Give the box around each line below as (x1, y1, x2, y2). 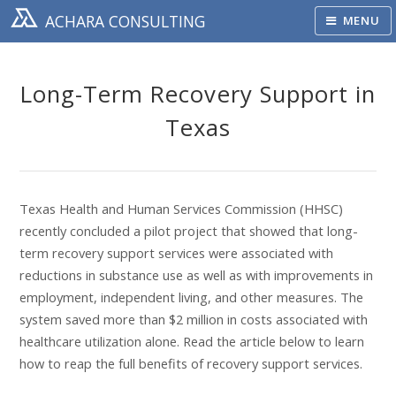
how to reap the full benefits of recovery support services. (19, 354, 362, 372)
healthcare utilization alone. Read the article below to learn (19, 331, 364, 350)
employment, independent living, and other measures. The (19, 287, 363, 306)
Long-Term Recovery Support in (20, 79, 376, 110)
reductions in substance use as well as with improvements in (19, 265, 373, 284)
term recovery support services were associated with (19, 243, 333, 262)
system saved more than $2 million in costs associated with (19, 309, 368, 328)
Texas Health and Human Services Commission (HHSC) (19, 199, 343, 217)
